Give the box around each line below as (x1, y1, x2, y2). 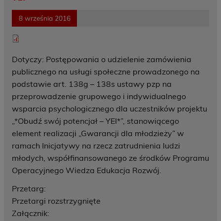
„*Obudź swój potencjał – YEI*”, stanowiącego (12, 116, 179, 126)
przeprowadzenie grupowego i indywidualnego (12, 91, 186, 102)
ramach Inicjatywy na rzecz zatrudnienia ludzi (12, 141, 180, 151)
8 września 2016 (18, 14, 71, 23)
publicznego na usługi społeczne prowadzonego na (12, 67, 200, 77)
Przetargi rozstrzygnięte (12, 196, 101, 206)
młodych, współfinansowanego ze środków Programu (12, 153, 209, 163)
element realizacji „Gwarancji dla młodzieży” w (12, 128, 184, 139)
